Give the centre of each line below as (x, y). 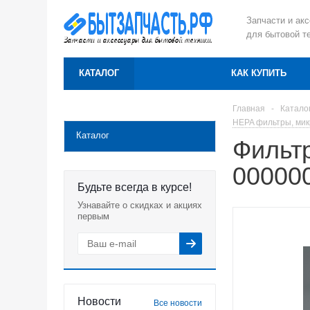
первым (93, 216)
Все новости (178, 303)
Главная (249, 109)
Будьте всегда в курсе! (135, 187)
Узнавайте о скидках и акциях (140, 205)
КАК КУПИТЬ (259, 73)
